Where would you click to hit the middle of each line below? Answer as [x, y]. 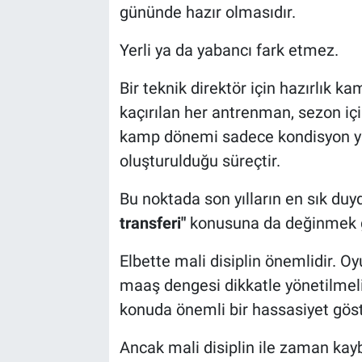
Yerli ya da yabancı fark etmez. [229, 50]
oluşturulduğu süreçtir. [200, 160]
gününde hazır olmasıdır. [207, 12]
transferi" [152, 223]
